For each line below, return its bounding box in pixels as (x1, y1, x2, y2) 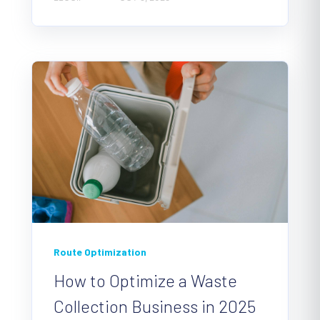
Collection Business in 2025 (54, 295, 256, 316)
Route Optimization (54, 245, 146, 258)
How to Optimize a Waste (54, 269, 237, 291)
